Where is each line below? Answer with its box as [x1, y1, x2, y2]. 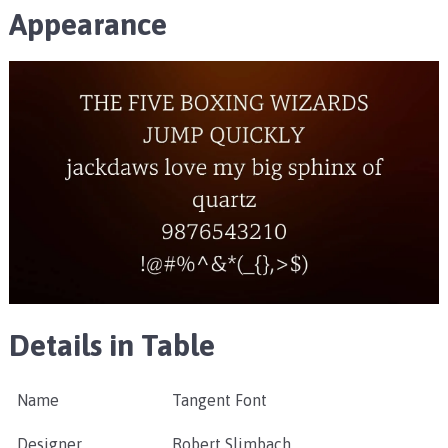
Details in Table [8, 328, 215, 363]
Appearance [8, 7, 167, 42]
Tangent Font [171, 391, 267, 410]
